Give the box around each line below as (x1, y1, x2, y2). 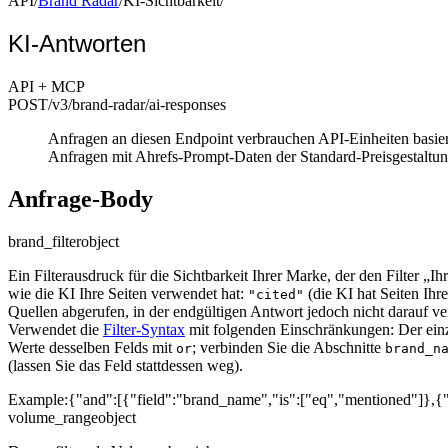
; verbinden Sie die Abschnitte (192, 338, 385, 356)
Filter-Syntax (103, 320, 185, 338)
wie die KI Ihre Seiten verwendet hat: (8, 284, 248, 302)
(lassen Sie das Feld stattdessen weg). (8, 356, 243, 374)
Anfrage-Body (8, 185, 153, 212)
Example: (8, 390, 68, 408)
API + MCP (8, 77, 85, 95)
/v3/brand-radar (48, 95, 145, 113)
